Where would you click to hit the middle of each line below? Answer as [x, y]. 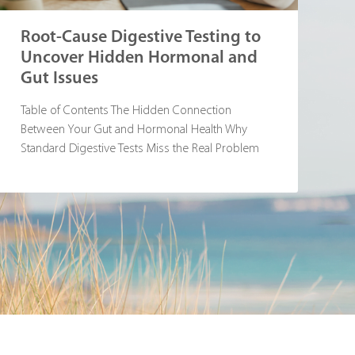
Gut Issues [59, 79]
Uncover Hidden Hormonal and [139, 59]
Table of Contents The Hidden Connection [126, 111]
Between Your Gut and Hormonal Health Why [134, 130]
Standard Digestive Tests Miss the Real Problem [140, 149]
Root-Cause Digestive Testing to [141, 38]
